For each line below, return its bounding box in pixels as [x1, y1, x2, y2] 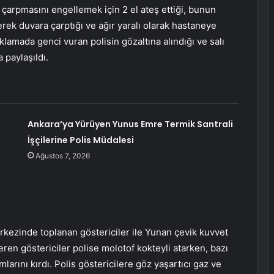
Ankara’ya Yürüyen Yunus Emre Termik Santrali [27, 118, 233, 131]
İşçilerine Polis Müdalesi [27, 134, 134, 147]
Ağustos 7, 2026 [35, 151, 90, 161]
